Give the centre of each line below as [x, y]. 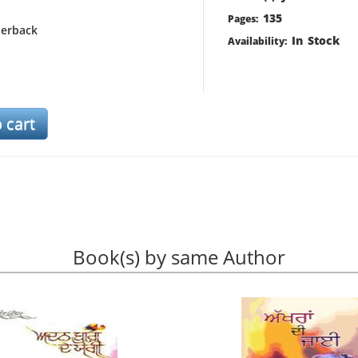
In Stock [314, 41]
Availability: [258, 42]
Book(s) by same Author [179, 257]
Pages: [243, 19]
